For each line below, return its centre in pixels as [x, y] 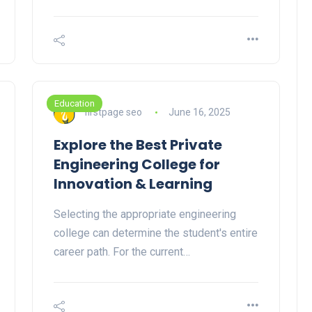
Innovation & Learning [133, 184]
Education [75, 104]
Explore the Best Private [138, 145]
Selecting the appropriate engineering [145, 214]
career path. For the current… [122, 252]
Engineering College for [137, 165]
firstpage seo [113, 112]
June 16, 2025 [199, 112]
